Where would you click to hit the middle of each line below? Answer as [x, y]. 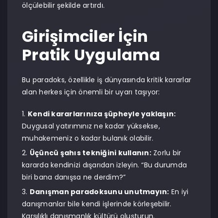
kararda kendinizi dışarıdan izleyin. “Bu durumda [104, 165]
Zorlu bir [166, 153]
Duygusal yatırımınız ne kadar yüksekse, [91, 126]
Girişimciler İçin [85, 36]
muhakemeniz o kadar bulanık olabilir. [88, 138]
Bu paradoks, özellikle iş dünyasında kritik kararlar [107, 80]
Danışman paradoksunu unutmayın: [99, 192]
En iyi [179, 192]
